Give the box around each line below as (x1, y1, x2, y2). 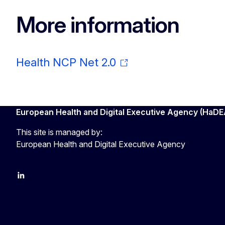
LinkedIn (16, 175, 46, 186)
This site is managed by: (16, 127, 102, 137)
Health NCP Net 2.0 (16, 55, 116, 69)
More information (16, 11, 179, 39)
